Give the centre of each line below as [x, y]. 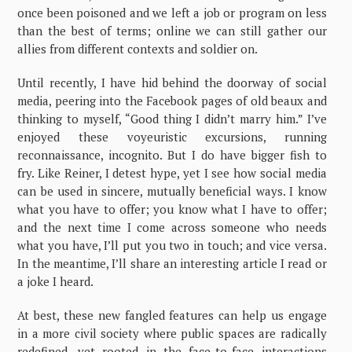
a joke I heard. [56, 281]
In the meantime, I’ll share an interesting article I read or [172, 263]
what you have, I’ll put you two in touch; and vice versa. [172, 245]
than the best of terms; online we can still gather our [172, 30]
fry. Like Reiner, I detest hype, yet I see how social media [172, 172]
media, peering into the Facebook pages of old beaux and [172, 100]
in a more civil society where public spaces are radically [172, 333]
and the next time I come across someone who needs [172, 227]
